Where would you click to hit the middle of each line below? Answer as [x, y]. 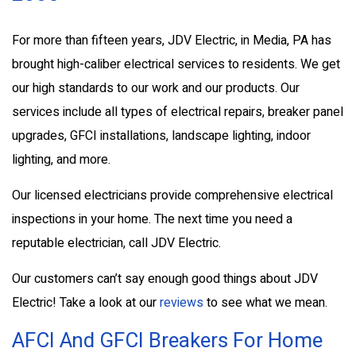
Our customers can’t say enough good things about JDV [165, 279]
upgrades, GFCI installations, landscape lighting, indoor [161, 135]
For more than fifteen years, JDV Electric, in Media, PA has [172, 40]
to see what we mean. [265, 302]
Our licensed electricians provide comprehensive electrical [172, 195]
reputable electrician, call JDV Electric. [116, 243]
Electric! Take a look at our [86, 302]
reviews [182, 302]
